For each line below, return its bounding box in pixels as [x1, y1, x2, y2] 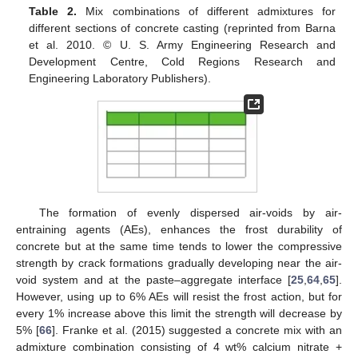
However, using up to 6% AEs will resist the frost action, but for [16, 289, 342, 303]
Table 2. [29, 4, 78, 18]
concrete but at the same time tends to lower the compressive [16, 239, 342, 253]
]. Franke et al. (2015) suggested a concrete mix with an [51, 323, 343, 336]
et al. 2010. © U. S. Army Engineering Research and [29, 38, 336, 51]
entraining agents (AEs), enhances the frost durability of [16, 222, 342, 236]
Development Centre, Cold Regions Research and [29, 54, 336, 68]
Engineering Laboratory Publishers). [29, 71, 212, 85]
